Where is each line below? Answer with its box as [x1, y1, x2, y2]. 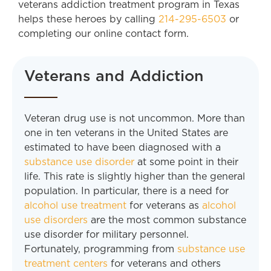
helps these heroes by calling [18, 15, 158, 25]
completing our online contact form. [18, 29, 189, 39]
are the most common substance [88, 215, 246, 225]
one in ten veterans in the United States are [24, 128, 228, 138]
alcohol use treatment [24, 200, 126, 211]
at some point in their [134, 157, 238, 167]
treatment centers [24, 258, 108, 269]
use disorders [24, 215, 88, 225]
